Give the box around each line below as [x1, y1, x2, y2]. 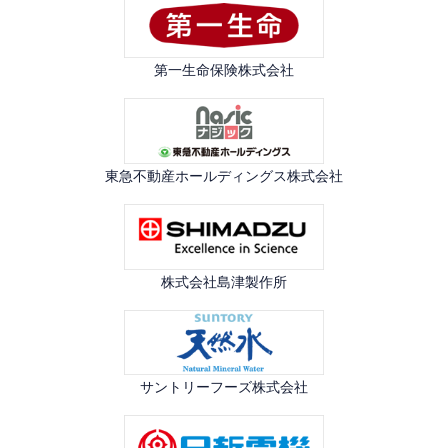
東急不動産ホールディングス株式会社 [105, 167, 343, 184]
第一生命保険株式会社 [154, 62, 294, 79]
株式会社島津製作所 [161, 273, 287, 290]
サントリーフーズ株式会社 [140, 379, 308, 396]
